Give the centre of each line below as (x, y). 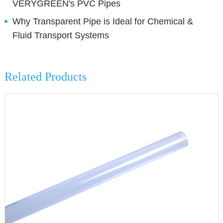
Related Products (45, 77)
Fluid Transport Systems (60, 35)
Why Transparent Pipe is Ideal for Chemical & (103, 21)
